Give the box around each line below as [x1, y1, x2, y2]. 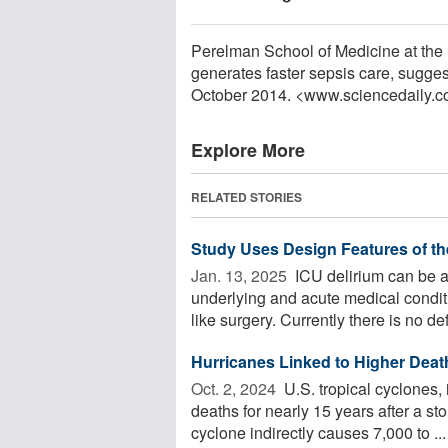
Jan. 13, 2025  [191, 263, 291, 287]
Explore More [191, 136, 305, 163]
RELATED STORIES [191, 187, 302, 206]
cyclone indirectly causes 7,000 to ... [191, 420, 446, 444]
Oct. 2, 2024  [191, 376, 280, 400]
